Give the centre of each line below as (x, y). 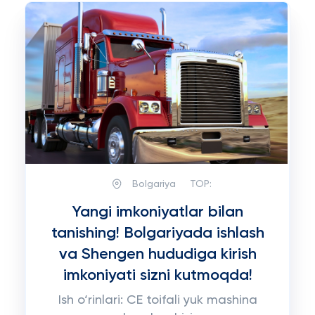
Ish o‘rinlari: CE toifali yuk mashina (157, 300)
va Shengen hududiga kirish (157, 255)
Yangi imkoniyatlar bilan (157, 212)
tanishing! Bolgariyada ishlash (157, 233)
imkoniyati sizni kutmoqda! (157, 276)
